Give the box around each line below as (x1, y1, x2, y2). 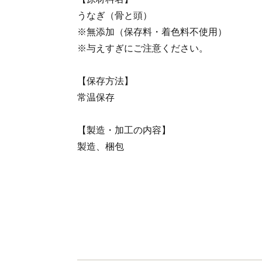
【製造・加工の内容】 (77, 125, 171, 135)
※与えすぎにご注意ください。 (77, 43, 208, 53)
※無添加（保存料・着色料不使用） (77, 27, 227, 37)
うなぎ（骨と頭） (77, 11, 152, 20)
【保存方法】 (77, 76, 133, 86)
